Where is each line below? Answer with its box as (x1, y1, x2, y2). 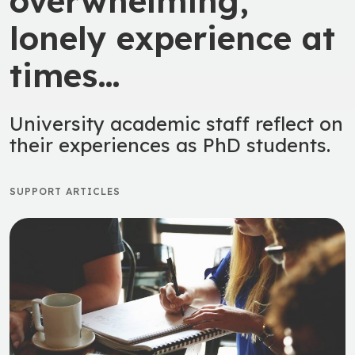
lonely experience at (10, 17, 335, 58)
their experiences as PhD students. (10, 132, 330, 157)
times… (10, 54, 120, 95)
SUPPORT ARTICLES (10, 185, 120, 197)
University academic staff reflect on (10, 111, 343, 136)
